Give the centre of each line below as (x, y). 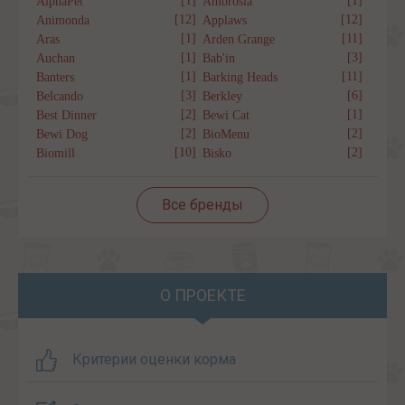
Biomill (56, 154)
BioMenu (226, 135)
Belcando (60, 97)
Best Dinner (66, 116)
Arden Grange (239, 40)
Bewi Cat (226, 116)
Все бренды (202, 205)
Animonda (63, 21)
